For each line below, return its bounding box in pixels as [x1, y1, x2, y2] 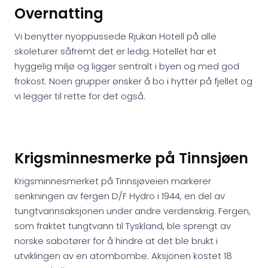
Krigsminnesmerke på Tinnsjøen [14, 148, 248, 168]
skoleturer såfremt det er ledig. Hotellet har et [14, 45, 217, 57]
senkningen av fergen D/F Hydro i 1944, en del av [14, 190, 225, 202]
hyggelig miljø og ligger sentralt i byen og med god [14, 60, 239, 72]
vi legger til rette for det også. [14, 90, 145, 102]
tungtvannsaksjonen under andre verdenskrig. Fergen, [14, 205, 251, 217]
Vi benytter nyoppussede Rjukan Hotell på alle [14, 30, 217, 42]
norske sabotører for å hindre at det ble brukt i [14, 234, 218, 247]
